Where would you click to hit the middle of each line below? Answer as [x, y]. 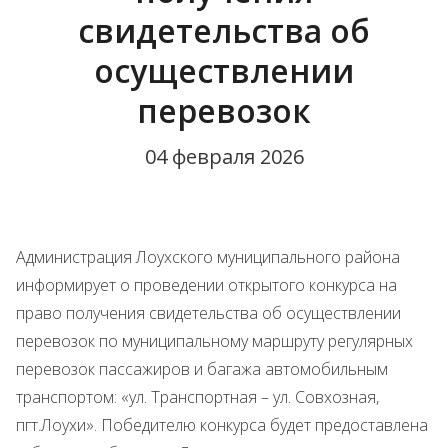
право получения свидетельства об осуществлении [208, 313]
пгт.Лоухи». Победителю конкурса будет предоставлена [222, 425]
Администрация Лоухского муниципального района [208, 257]
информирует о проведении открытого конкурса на [206, 285]
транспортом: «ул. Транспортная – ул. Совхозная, [197, 397]
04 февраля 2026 [224, 156]
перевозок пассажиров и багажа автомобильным [202, 369]
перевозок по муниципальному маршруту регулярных [214, 341]
